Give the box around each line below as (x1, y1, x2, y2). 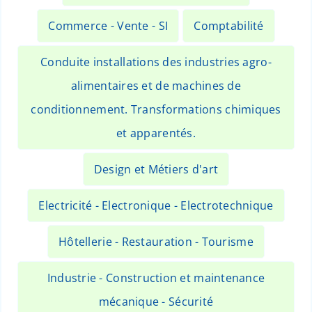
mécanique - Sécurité (98, 294, 214, 310)
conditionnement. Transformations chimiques (31, 102, 281, 118)
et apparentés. (116, 125, 196, 141)
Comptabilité (194, 18, 264, 34)
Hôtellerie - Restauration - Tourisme (58, 234, 253, 250)
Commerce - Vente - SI (48, 18, 169, 34)
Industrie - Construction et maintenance (47, 270, 265, 286)
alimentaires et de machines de (70, 78, 242, 94)
